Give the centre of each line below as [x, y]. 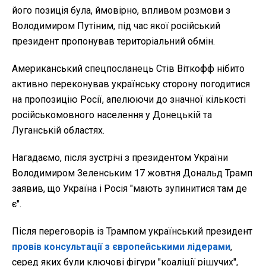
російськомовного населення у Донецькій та [112, 115]
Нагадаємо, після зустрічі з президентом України [120, 157]
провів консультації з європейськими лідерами [121, 246]
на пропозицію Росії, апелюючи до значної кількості [129, 99]
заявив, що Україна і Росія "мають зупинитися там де [129, 188]
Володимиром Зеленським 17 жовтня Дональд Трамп [132, 173]
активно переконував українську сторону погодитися [131, 84]
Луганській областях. [58, 130]
